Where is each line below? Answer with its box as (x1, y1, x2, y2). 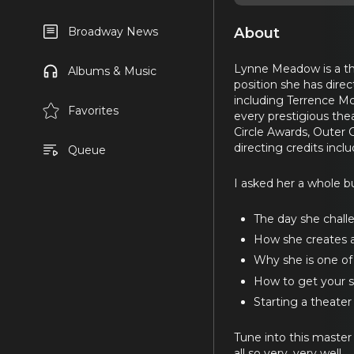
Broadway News (67, 24, 158, 39)
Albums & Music (67, 64, 156, 78)
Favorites (67, 104, 119, 118)
